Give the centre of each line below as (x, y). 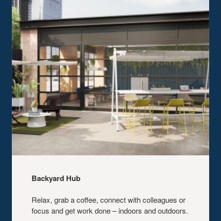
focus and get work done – (75, 210)
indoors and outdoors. (153, 210)
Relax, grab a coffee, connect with (87, 199)
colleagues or (164, 199)
